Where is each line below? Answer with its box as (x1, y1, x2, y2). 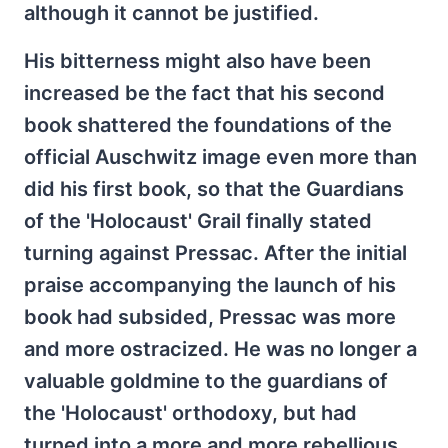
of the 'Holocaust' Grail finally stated (24, 209, 372, 233)
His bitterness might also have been (24, 49, 371, 73)
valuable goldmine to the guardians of (24, 369, 388, 393)
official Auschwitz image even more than (24, 145, 417, 169)
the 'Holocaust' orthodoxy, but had (24, 401, 357, 425)
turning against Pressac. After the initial (24, 241, 407, 265)
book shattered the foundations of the (24, 113, 392, 137)
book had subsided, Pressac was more (24, 305, 396, 329)
